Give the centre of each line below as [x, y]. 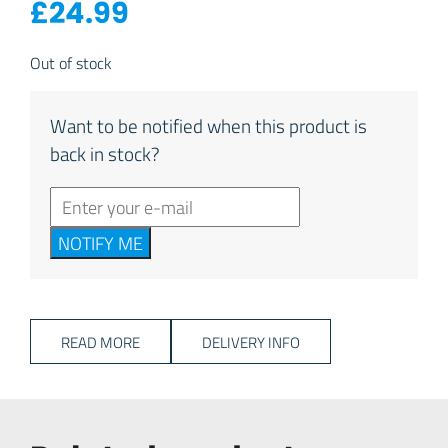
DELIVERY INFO [251, 342]
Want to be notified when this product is [208, 125]
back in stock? [105, 153]
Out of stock [71, 63]
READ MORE [100, 342]
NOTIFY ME [100, 243]
